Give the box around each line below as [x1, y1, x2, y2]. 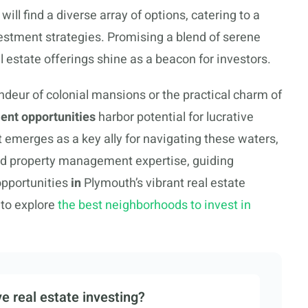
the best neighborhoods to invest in [58, 196, 251, 214]
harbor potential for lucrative [96, 108, 254, 126]
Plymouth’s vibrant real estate [81, 174, 245, 192]
